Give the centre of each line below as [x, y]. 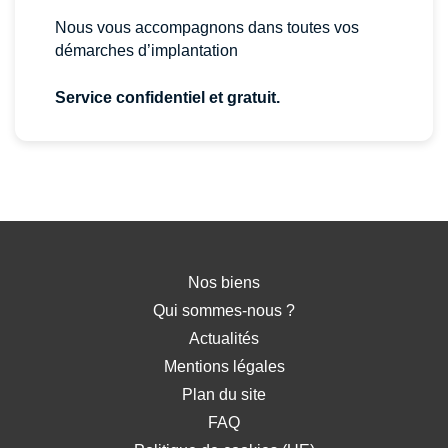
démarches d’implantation [146, 50]
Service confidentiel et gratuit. [167, 97]
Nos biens [224, 282]
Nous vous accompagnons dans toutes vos [207, 27]
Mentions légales [224, 366]
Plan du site [224, 394]
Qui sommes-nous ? [224, 310]
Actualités [224, 338]
